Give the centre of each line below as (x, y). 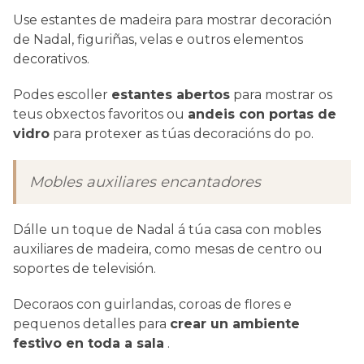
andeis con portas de (262, 115)
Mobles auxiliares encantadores (145, 182)
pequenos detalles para (91, 324)
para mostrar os (281, 95)
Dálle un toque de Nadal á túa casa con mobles (167, 230)
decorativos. (51, 59)
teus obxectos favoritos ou (100, 115)
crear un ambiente (235, 324)
